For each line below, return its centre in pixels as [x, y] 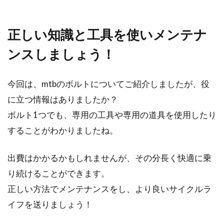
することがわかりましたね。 [63, 130]
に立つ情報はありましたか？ [63, 99]
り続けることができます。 [58, 173]
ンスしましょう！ [61, 54]
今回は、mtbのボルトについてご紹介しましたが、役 [108, 84]
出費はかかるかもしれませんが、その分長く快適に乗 [109, 158]
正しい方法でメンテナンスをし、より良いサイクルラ [109, 189]
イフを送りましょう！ [50, 204]
